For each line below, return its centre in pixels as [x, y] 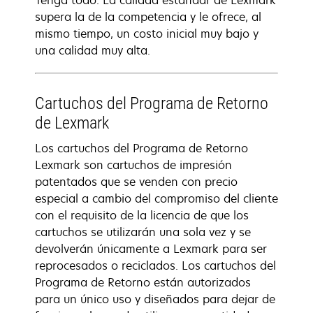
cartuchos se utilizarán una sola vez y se [143, 232]
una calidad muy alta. [93, 50]
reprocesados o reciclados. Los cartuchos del [155, 265]
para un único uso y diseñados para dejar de [155, 299]
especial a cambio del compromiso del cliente [156, 198]
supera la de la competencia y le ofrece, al [148, 17]
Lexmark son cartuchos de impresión [133, 165]
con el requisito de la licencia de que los [142, 215]
